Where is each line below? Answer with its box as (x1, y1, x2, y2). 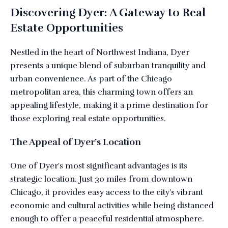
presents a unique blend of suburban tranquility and (10, 61, 206, 71)
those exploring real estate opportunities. (10, 113, 166, 124)
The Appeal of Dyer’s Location (10, 136, 141, 148)
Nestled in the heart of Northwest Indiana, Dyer (10, 47, 189, 58)
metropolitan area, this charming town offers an (10, 87, 193, 97)
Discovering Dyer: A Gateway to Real (10, 6, 206, 20)
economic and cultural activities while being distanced (10, 201, 214, 211)
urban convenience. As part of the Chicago (10, 74, 172, 84)
